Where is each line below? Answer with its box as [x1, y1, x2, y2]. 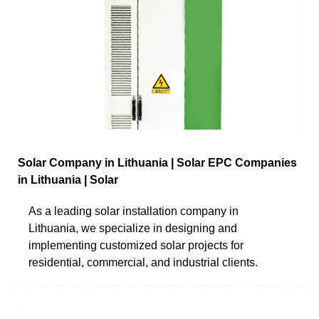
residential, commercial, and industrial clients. [28, 256, 258, 268]
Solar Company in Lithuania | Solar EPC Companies [18, 156, 297, 169]
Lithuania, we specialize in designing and [28, 221, 237, 234]
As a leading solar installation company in [28, 204, 239, 217]
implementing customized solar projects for [28, 239, 244, 251]
